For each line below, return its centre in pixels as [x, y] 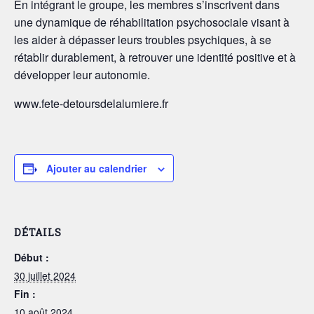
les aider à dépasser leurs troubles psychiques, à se [143, 39]
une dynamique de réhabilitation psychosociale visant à [152, 22]
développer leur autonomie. [82, 74]
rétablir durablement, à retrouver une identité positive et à [155, 57]
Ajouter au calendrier [96, 168]
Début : [32, 257]
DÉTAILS [38, 232]
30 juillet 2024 [45, 275]
